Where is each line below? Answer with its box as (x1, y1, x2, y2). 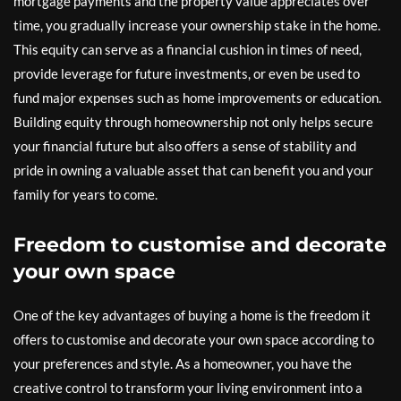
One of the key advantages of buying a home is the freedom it (13, 307, 371, 323)
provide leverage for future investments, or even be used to (13, 65, 360, 81)
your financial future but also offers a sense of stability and (13, 138, 356, 154)
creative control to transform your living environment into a (13, 380, 363, 396)
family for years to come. (13, 186, 158, 202)
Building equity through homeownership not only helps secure (13, 114, 373, 130)
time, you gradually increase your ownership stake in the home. (13, 17, 380, 33)
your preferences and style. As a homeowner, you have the (13, 355, 352, 371)
